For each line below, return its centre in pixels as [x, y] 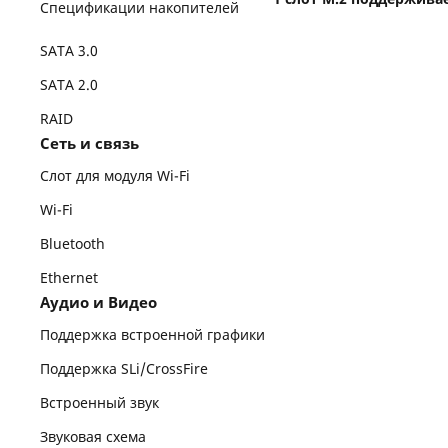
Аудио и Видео [99, 302]
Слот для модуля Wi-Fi [115, 175]
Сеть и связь [90, 143]
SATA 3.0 [69, 50]
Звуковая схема [93, 436]
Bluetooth [73, 243]
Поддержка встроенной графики [153, 334]
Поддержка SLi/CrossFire [124, 368]
